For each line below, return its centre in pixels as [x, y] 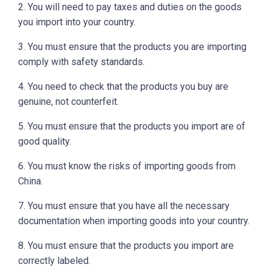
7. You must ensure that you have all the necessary [124, 206]
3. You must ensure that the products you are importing [132, 47]
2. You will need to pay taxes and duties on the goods [130, 7]
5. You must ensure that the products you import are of [132, 127]
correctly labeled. [54, 261]
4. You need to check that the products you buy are [123, 87]
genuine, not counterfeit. [68, 102]
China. [30, 181]
